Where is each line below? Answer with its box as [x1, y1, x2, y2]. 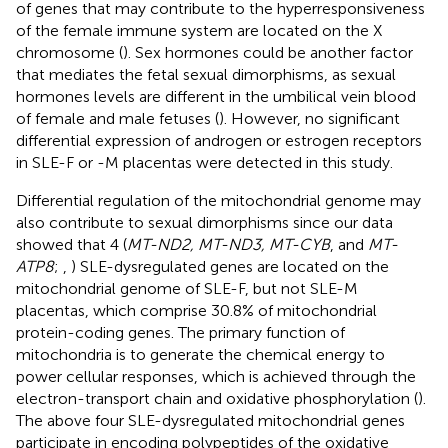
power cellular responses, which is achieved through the [16, 366, 416, 386]
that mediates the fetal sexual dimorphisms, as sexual [16, 64, 396, 84]
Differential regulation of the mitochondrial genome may [16, 190, 421, 210]
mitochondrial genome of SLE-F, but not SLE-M [16, 278, 358, 298]
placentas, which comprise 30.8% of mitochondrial [16, 300, 377, 320]
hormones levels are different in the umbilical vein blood [16, 86, 416, 106]
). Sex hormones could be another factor [123, 42, 413, 62]
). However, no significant [219, 108, 400, 128]
